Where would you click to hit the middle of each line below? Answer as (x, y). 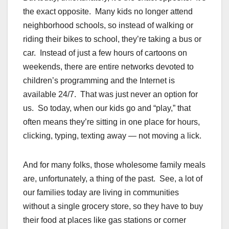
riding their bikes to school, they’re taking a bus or (112, 39)
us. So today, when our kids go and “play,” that (107, 108)
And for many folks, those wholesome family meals (114, 165)
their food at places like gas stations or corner (105, 220)
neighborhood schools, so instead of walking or (108, 26)
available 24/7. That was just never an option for (110, 95)
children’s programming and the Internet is (99, 81)
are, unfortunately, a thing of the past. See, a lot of (113, 179)
